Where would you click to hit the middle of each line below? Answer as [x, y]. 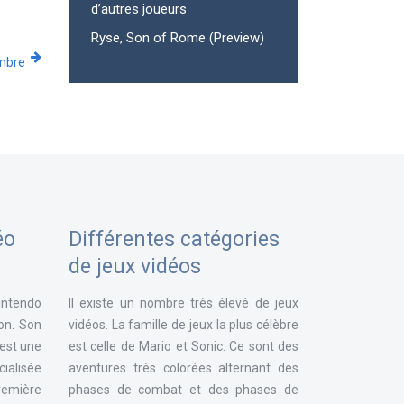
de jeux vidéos [135, 266]
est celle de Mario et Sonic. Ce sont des [184, 346]
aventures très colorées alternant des [184, 368]
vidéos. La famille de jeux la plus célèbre [184, 325]
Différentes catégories [174, 239]
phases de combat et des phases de [184, 390]
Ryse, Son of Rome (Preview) [178, 38]
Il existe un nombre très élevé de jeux [184, 303]
